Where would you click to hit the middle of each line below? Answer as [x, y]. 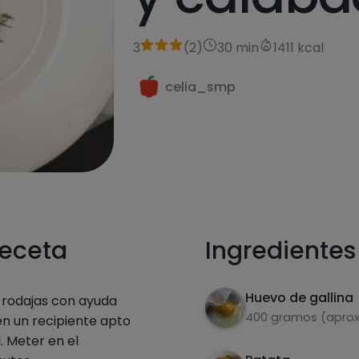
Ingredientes [280, 251]
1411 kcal [299, 48]
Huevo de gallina [299, 298]
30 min [238, 48]
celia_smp [201, 87]
